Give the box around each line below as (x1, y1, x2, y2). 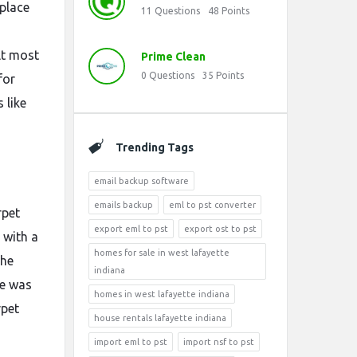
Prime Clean (141, 50, 206, 63)
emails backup (94, 200, 153, 210)
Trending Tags (116, 141, 194, 154)
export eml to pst (94, 224, 168, 233)
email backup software (94, 176, 189, 186)
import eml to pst (94, 337, 167, 347)
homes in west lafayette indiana (94, 289, 229, 299)
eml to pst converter (169, 200, 256, 210)
